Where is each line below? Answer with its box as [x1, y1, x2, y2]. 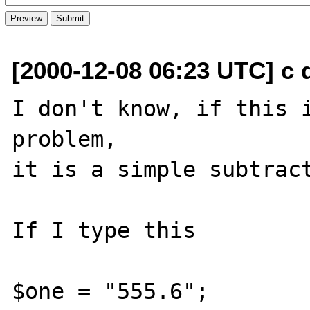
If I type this [12, 217, 210, 243]
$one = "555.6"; [12, 278, 210, 304]
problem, [12, 126, 118, 152]
